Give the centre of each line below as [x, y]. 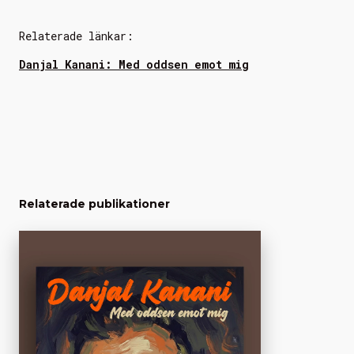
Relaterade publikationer [94, 204]
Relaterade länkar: [76, 36]
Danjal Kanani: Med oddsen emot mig [134, 64]
